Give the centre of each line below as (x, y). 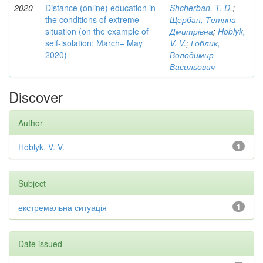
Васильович (192, 66)
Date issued (40, 244)
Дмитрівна (191, 31)
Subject (32, 183)
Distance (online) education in (100, 8)
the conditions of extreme (92, 19)
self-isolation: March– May (94, 43)
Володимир (192, 55)
